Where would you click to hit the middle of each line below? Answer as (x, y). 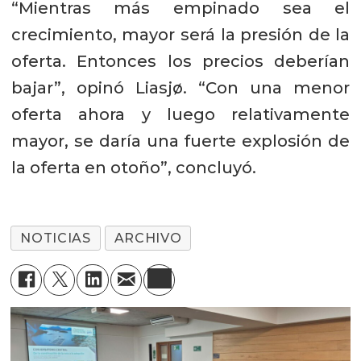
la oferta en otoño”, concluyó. (133, 167)
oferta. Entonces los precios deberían (180, 61)
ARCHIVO (148, 238)
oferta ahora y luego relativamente (180, 114)
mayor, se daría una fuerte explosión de (180, 141)
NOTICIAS (56, 238)
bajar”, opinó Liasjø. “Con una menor (180, 87)
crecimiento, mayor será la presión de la (180, 34)
